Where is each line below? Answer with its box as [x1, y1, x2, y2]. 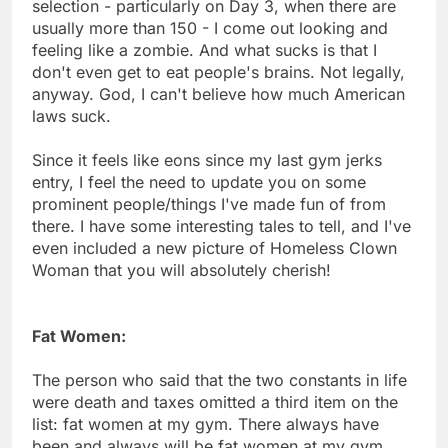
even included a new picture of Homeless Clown [32, 237, 397, 258]
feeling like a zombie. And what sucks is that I [32, 39, 377, 60]
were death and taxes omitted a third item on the [32, 391, 398, 412]
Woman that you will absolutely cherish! [32, 259, 331, 280]
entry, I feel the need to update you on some [32, 171, 366, 192]
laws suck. [32, 105, 111, 126]
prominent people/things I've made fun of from [32, 193, 386, 214]
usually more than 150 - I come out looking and [32, 17, 388, 38]
